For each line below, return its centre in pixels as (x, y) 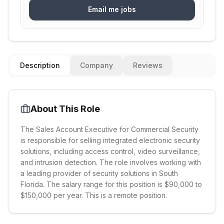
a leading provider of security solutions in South (99, 173)
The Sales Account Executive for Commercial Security (109, 129)
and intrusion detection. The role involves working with (111, 162)
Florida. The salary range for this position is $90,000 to (111, 184)
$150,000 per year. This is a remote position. (94, 195)
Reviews (148, 65)
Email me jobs (112, 9)
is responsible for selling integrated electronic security (110, 140)
